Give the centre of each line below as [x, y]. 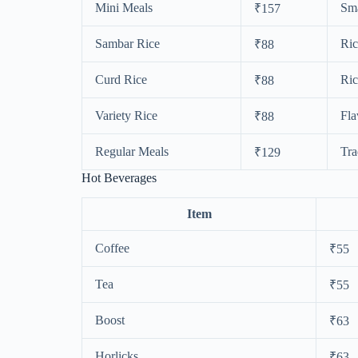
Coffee [112, 248]
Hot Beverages [119, 177]
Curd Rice [121, 79]
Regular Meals [132, 151]
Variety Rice [126, 115]
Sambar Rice [127, 43]
